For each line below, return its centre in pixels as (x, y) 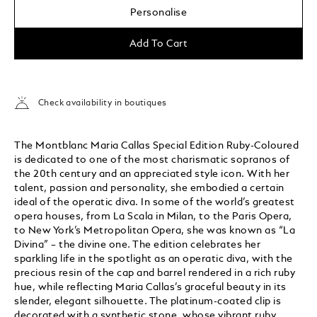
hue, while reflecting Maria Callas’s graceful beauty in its (150, 287)
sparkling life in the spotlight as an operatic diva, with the (154, 259)
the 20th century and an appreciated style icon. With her (152, 174)
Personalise (158, 12)
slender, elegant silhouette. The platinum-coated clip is (148, 301)
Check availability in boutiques (103, 104)
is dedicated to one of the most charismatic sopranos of (152, 160)
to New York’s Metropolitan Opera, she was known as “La (155, 230)
